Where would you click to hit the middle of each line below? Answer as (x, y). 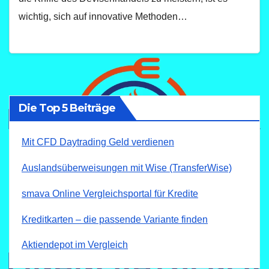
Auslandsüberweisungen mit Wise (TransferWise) (127, 168)
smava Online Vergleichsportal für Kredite (110, 193)
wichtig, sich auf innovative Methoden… (103, 16)
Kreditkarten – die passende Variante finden (115, 219)
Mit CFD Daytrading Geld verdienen (98, 142)
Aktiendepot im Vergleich (75, 245)
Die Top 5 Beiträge (67, 108)
